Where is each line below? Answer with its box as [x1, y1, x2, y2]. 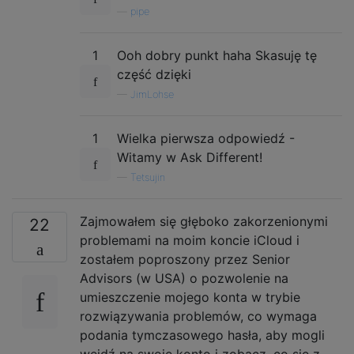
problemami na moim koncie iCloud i [80, 232, 299, 248]
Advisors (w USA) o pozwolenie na [80, 269, 288, 286]
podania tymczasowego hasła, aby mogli [80, 326, 325, 343]
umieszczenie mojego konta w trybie [80, 288, 300, 305]
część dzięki [117, 66, 191, 82]
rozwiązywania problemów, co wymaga [80, 307, 317, 324]
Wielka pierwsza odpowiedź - [117, 130, 295, 146]
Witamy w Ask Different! [117, 149, 262, 165]
